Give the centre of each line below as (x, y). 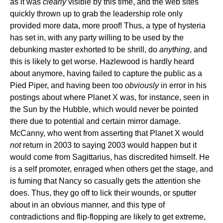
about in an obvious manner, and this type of (87, 205)
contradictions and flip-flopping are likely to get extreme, (108, 217)
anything (174, 50)
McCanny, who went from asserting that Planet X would (107, 133)
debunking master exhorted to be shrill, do (85, 50)
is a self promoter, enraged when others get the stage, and (111, 169)
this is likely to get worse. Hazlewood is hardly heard (102, 61)
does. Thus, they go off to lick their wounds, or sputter (103, 193)
